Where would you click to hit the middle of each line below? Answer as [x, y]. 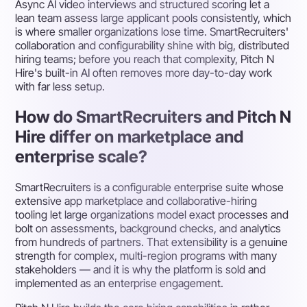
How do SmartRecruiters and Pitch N [153, 117]
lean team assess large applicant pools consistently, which [153, 18]
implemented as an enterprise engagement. [120, 283]
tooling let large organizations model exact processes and [152, 215]
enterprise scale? [82, 157]
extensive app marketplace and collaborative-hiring [136, 201]
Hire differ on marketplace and [130, 137]
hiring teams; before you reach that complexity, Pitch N [145, 59]
